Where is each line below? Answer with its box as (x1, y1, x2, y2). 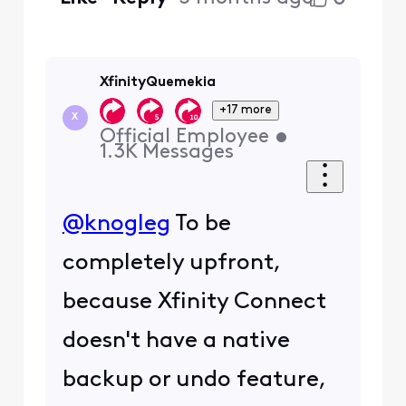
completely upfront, (62, 251, 281, 275)
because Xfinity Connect (62, 290, 326, 314)
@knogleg (62, 212, 170, 236)
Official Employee (99, 126, 269, 148)
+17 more (219, 104, 273, 116)
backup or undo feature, (62, 368, 326, 391)
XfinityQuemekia (99, 75, 216, 91)
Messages (141, 141, 234, 163)
